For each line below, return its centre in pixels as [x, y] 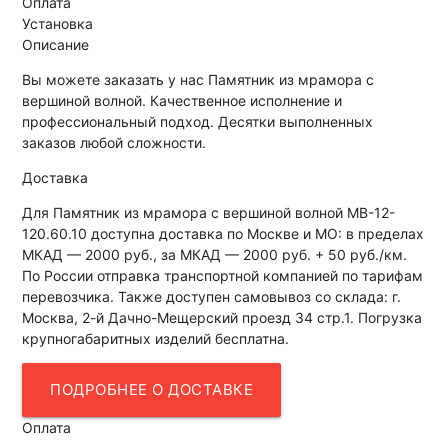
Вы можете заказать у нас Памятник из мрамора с [198, 79]
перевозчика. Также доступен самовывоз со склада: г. [212, 296]
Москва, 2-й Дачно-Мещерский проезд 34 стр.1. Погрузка [222, 317]
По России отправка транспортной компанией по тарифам [223, 275]
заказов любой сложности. [114, 142]
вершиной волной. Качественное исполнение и [182, 100]
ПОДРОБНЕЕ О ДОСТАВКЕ [152, 389]
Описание [56, 44]
